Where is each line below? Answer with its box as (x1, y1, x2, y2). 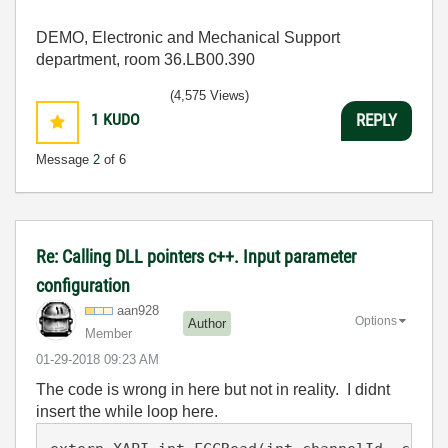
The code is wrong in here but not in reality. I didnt (36, 380, 390, 398)
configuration (36, 274, 130, 296)
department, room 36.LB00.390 (36, 50, 255, 68)
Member (85, 325, 132, 341)
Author (188, 316, 226, 332)
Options (355, 314, 397, 329)
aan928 (117, 302, 159, 318)
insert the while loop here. (36, 402, 222, 420)
